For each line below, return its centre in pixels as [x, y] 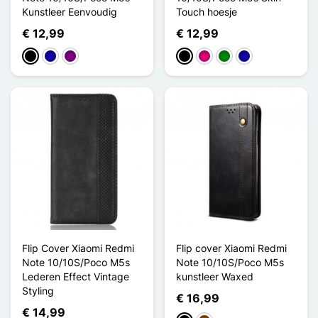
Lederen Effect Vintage [76, 276]
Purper [79, 57]
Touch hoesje [207, 11]
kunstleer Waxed [215, 276]
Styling [38, 290]
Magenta [219, 57]
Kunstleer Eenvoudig [70, 11]
